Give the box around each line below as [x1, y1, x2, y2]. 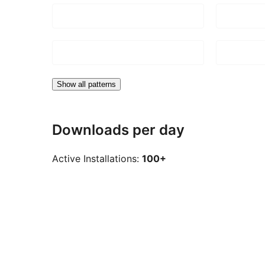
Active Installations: [52, 153, 142, 165]
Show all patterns [57, 79, 116, 89]
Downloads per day [52, 121, 185, 138]
